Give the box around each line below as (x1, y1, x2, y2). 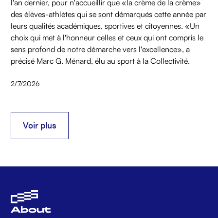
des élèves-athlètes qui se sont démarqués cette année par (11, 9, 207, 19)
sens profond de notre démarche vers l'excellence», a (11, 44, 190, 54)
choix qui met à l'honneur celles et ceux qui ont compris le (11, 33, 204, 43)
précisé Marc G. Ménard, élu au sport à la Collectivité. (11, 56, 190, 66)
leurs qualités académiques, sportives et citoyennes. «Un (11, 21, 200, 31)
